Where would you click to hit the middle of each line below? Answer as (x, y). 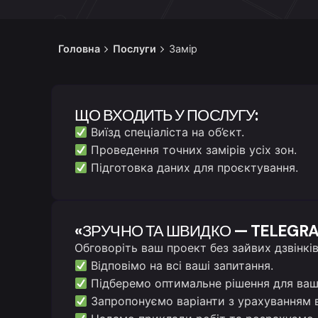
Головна (79, 48)
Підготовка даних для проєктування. (193, 168)
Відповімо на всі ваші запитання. (181, 266)
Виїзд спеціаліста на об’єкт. (166, 132)
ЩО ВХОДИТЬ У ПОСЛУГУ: (166, 116)
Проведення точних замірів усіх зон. (192, 150)
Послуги (134, 48)
